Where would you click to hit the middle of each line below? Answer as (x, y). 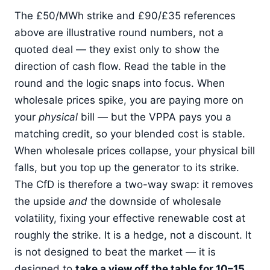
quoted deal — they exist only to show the (117, 50)
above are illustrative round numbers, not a (119, 33)
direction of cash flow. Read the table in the (120, 67)
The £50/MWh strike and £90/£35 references (125, 16)
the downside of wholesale (154, 202)
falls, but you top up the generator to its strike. (127, 168)
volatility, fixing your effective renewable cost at (130, 218)
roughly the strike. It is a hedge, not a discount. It (133, 235)
